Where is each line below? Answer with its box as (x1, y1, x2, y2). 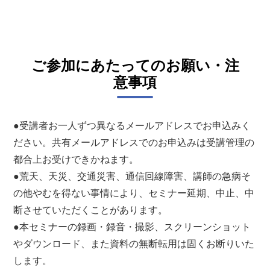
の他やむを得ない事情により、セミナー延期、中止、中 (13, 188, 255, 199)
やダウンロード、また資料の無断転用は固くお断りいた (13, 239, 255, 250)
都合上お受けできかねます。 (13, 154, 139, 165)
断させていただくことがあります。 (13, 205, 168, 216)
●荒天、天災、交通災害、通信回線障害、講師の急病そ (13, 171, 251, 182)
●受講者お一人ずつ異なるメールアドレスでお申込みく (13, 121, 251, 131)
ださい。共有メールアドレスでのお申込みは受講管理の (13, 137, 255, 148)
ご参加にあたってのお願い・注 (31, 58, 239, 74)
